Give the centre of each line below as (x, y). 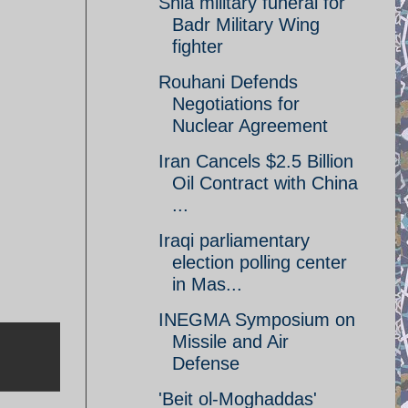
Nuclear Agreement (250, 126)
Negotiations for (236, 104)
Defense (206, 363)
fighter (198, 46)
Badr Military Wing (246, 25)
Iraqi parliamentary (234, 240)
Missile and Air (230, 342)
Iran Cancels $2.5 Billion (256, 161)
